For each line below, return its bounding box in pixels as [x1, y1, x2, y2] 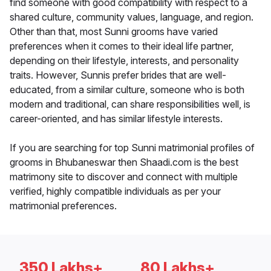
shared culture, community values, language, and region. [10, 11, 253, 24]
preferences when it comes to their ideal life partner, [10, 40, 233, 53]
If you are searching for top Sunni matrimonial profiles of [10, 142, 255, 154]
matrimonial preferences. [10, 200, 117, 212]
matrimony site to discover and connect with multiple [10, 171, 238, 183]
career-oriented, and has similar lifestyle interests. [10, 113, 223, 125]
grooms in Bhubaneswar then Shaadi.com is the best [10, 156, 238, 169]
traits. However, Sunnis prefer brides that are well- [10, 69, 226, 82]
